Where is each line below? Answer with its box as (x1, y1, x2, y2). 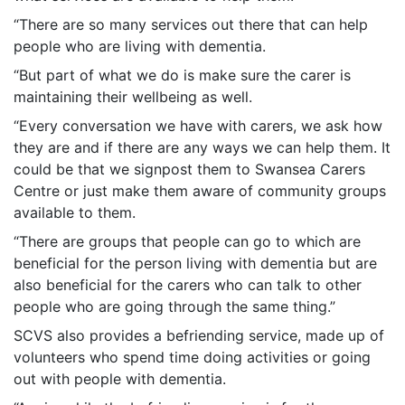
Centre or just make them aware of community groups (14, 182, 386, 201)
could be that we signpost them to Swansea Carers (14, 160, 365, 179)
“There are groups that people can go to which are (14, 232, 361, 251)
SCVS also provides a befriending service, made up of (14, 326, 384, 345)
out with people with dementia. (14, 370, 226, 389)
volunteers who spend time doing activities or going (14, 348, 371, 367)
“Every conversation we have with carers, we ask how (14, 117, 382, 136)
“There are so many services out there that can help (14, 15, 368, 34)
